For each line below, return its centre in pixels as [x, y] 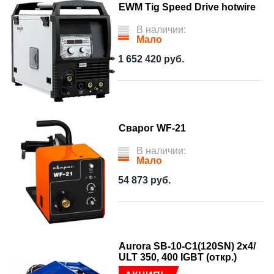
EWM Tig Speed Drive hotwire [187, 7]
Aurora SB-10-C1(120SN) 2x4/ [187, 246]
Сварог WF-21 [152, 128]
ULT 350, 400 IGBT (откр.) [178, 257]
